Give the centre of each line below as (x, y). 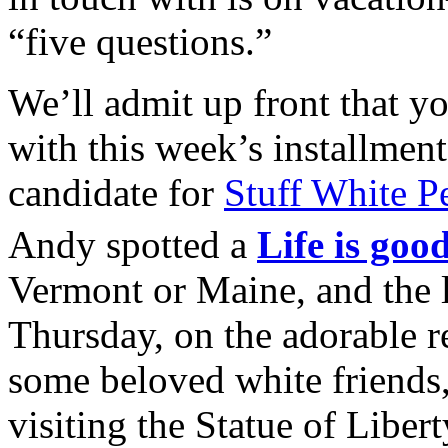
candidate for (116, 192)
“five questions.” (140, 41)
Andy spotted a (132, 245)
